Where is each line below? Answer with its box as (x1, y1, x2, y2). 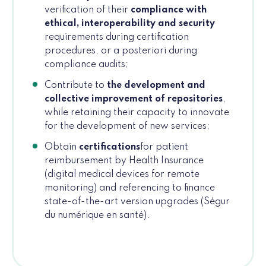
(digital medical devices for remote (45, 170, 199, 180)
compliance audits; (45, 60, 128, 70)
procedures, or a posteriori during (45, 46, 197, 56)
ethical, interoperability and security (45, 19, 215, 29)
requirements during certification (45, 33, 189, 43)
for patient (140, 142, 188, 153)
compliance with (131, 5, 207, 15)
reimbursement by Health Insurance (45, 156, 204, 166)
